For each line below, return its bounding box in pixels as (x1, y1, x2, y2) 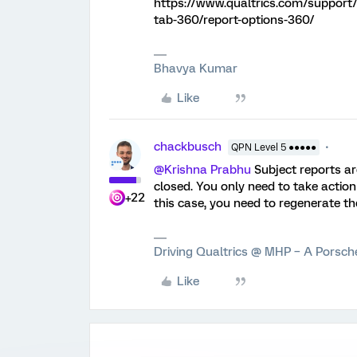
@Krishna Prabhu (154, 163, 251, 177)
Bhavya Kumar (154, 61, 237, 76)
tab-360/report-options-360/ (154, 13, 315, 27)
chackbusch (154, 139, 222, 154)
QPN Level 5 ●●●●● (231, 142, 316, 153)
